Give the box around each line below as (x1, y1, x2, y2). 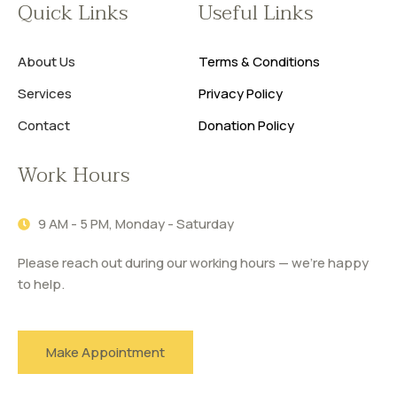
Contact (18, 115, 70, 135)
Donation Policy (198, 115, 294, 135)
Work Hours (18, 157, 129, 192)
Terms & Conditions (198, 51, 320, 71)
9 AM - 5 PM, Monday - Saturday (37, 214, 234, 233)
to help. (18, 274, 65, 293)
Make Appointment (46, 343, 165, 362)
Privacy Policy (198, 83, 283, 103)
